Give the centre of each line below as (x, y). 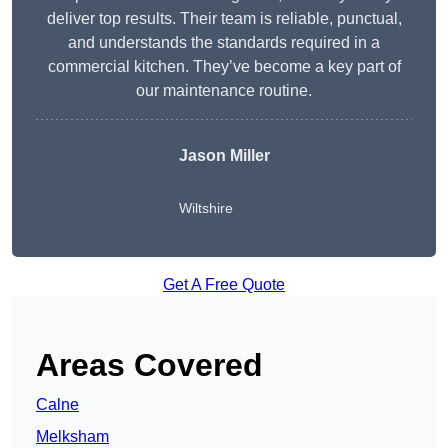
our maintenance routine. (224, 91)
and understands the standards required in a (224, 43)
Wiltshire (205, 208)
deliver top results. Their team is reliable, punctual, (224, 19)
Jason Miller (224, 156)
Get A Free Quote (224, 285)
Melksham (72, 437)
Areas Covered (149, 365)
